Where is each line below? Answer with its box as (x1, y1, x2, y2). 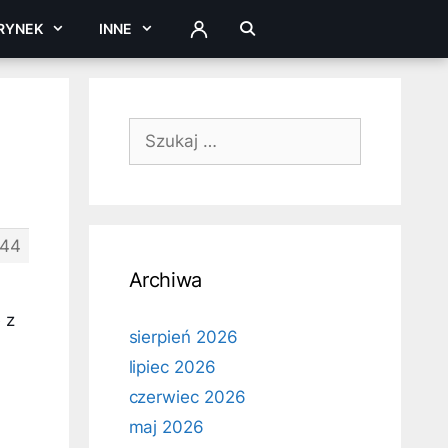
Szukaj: (127, 119, 186, 139)
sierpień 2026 (128, 327, 238, 347)
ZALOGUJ (186, 25, 255, 43)
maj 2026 (128, 417, 205, 437)
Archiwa (128, 268, 202, 292)
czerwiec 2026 (128, 387, 246, 407)
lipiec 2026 (128, 357, 216, 377)
